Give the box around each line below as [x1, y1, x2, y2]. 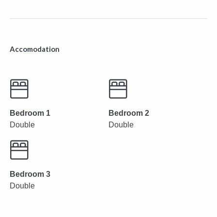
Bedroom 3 [10, 170, 50, 178]
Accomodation [10, 44, 60, 53]
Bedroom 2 [108, 108, 149, 117]
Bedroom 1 [10, 108, 50, 117]
